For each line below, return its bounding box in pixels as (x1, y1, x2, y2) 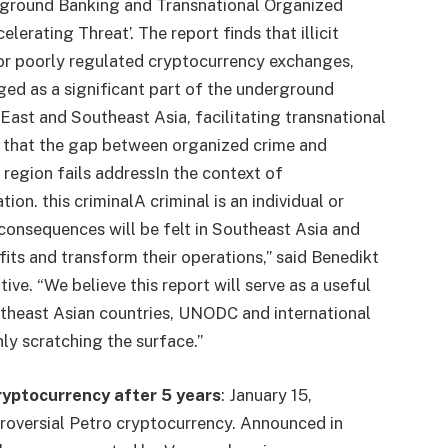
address (95, 162, 156, 183)
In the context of (155, 162, 284, 183)
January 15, (229, 384, 313, 405)
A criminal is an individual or (134, 190, 345, 211)
